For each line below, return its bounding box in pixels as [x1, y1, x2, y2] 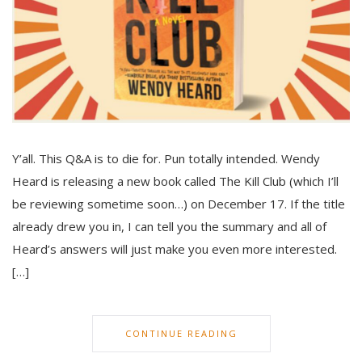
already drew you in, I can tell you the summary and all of [12, 218, 326, 235]
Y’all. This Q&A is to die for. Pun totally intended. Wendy [12, 150, 320, 167]
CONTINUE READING [124, 327, 238, 340]
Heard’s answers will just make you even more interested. [12, 241, 337, 258]
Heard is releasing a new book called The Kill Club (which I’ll [12, 173, 339, 190]
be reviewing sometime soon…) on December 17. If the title [12, 196, 345, 213]
